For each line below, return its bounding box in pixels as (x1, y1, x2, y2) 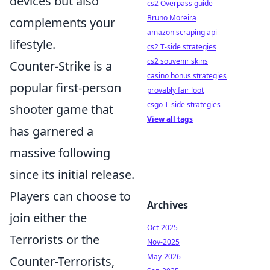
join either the (10, 210, 87, 226)
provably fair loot (147, 85, 204, 95)
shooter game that (10, 101, 113, 118)
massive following (10, 145, 110, 161)
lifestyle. (10, 36, 55, 52)
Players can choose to (10, 188, 131, 204)
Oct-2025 (147, 222, 178, 233)
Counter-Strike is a (10, 58, 112, 74)
